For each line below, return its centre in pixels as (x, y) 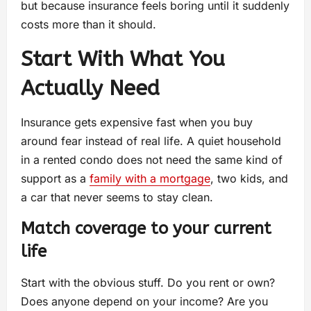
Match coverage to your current (146, 229)
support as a (55, 179)
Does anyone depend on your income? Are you (144, 302)
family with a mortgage (150, 179)
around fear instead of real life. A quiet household (151, 141)
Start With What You (123, 59)
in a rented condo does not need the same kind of (152, 160)
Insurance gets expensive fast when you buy (137, 123)
